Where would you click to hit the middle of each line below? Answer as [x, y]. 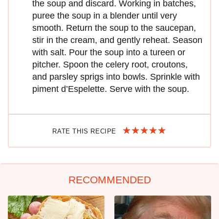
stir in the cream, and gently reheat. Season [117, 40]
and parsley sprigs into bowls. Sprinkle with [116, 77]
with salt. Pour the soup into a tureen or [109, 52]
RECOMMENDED [109, 179]
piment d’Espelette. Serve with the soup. [111, 89]
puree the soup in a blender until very [105, 15]
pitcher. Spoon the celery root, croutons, [110, 64]
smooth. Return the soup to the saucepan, [114, 28]
